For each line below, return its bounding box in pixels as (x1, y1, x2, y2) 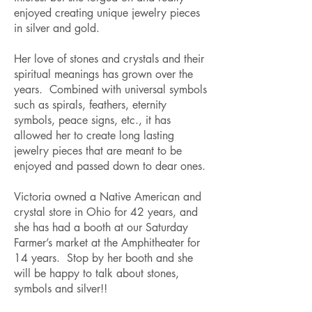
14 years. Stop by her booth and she (14, 251, 193, 265)
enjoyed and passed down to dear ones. (14, 159, 205, 173)
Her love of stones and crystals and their (14, 52, 204, 66)
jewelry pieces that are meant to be (14, 143, 182, 158)
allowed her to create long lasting (14, 128, 174, 143)
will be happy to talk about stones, (14, 266, 179, 281)
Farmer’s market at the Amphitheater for (14, 235, 200, 250)
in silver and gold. (14, 21, 103, 36)
